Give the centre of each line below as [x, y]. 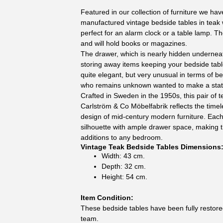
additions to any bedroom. [122, 137]
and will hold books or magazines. [134, 43]
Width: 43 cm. [123, 156]
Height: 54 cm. [125, 176]
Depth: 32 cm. [124, 166]
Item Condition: [107, 197]
